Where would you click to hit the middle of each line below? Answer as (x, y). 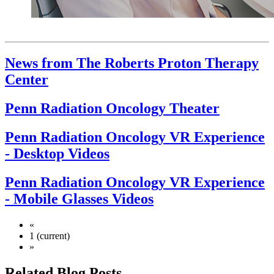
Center (27, 80)
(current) (53, 235)
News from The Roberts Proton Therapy (132, 63)
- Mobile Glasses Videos (79, 199)
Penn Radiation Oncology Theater (112, 109)
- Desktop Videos (57, 154)
